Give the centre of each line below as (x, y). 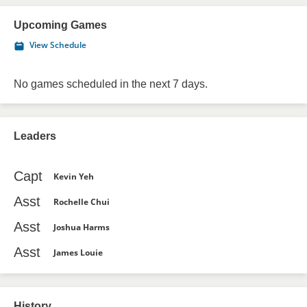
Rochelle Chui (82, 201)
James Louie (78, 252)
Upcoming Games (60, 25)
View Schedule (58, 45)
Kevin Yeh (74, 176)
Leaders (35, 136)
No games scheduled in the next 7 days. (111, 84)
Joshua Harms (82, 227)
